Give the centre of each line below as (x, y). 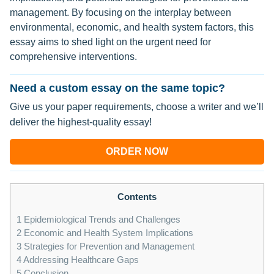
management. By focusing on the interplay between (120, 13)
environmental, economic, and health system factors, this (132, 27)
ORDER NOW (137, 151)
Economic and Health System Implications (107, 233)
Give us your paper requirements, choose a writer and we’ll (137, 107)
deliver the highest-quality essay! (81, 122)
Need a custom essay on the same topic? (117, 88)
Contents (137, 197)
